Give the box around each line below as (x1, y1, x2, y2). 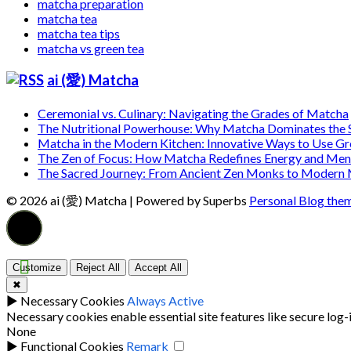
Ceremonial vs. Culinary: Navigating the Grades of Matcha (38, 105, 349, 121)
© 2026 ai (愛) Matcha (6, 192, 129, 208)
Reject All (76, 261, 120, 273)
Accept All (135, 261, 182, 273)
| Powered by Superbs (129, 192, 249, 208)
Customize (13, 261, 61, 273)
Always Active (127, 292, 204, 308)
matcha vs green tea (38, 41, 144, 56)
